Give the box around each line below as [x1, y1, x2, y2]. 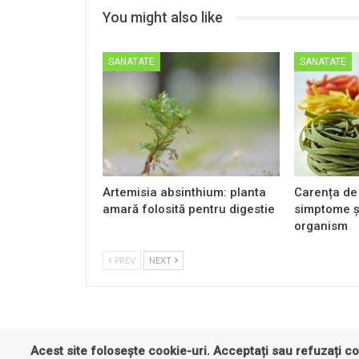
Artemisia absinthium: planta [103, 184, 266, 200]
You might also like [103, 9, 223, 26]
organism [294, 218, 349, 233]
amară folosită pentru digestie [103, 201, 275, 216]
